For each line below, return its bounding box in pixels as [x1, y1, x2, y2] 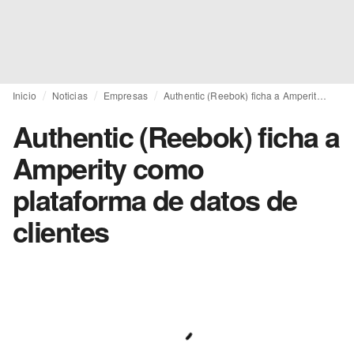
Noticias [51, 88, 88, 102]
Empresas [103, 88, 148, 102]
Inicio [13, 88, 36, 102]
